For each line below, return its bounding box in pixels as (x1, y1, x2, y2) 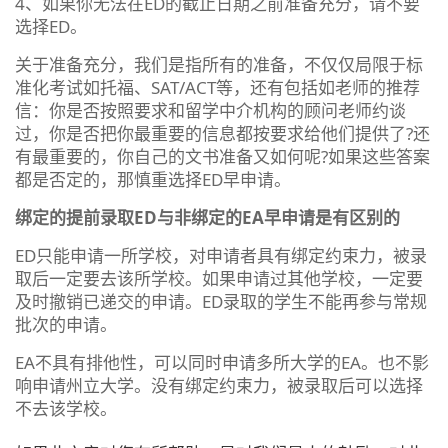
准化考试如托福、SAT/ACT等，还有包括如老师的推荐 (15, 75, 420, 99)
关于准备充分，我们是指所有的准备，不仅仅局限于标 (15, 52, 423, 76)
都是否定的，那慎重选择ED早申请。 (15, 167, 291, 191)
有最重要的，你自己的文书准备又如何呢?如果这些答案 (15, 144, 430, 168)
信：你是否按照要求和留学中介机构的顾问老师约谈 (15, 98, 406, 122)
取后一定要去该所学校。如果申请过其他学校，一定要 (15, 266, 423, 290)
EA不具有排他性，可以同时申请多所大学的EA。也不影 (15, 350, 429, 374)
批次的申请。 (15, 312, 117, 336)
